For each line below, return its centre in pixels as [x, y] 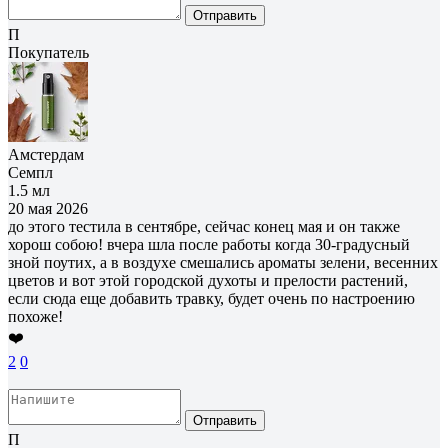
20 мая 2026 [48, 208]
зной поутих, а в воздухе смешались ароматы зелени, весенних [223, 262]
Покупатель [48, 52]
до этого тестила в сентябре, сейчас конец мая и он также [204, 226]
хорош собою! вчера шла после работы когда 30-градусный [209, 244]
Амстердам [46, 154]
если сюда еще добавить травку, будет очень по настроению [211, 298]
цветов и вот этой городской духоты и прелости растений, [208, 280]
